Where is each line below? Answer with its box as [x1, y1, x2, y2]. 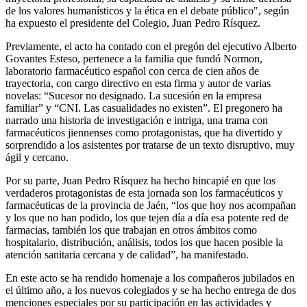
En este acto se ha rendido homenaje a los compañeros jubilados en [5, 271, 295, 284]
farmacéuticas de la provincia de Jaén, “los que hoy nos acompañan [5, 199, 296, 211]
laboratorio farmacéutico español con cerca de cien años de [5, 64, 259, 77]
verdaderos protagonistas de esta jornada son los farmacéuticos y [5, 186, 283, 199]
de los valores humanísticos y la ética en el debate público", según [5, 4, 289, 16]
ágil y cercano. [5, 151, 69, 163]
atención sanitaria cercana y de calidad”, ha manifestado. [5, 248, 249, 260]
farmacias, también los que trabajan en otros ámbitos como [5, 223, 257, 236]
